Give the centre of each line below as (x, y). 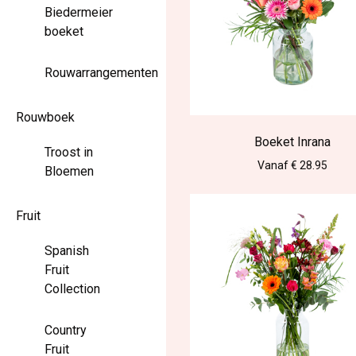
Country (66, 330)
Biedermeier (79, 12)
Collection (72, 289)
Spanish (67, 251)
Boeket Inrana (293, 142)
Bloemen (69, 171)
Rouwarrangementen (101, 73)
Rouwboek (45, 117)
